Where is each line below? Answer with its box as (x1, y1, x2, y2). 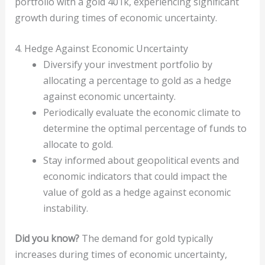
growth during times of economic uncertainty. (14, 11, 217, 24)
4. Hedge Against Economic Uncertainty (14, 42, 188, 56)
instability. (43, 202, 88, 215)
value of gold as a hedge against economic (43, 186, 231, 199)
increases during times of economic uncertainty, (14, 248, 227, 261)
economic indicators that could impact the (43, 170, 227, 183)
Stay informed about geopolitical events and (43, 154, 239, 167)
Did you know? (14, 232, 79, 245)
